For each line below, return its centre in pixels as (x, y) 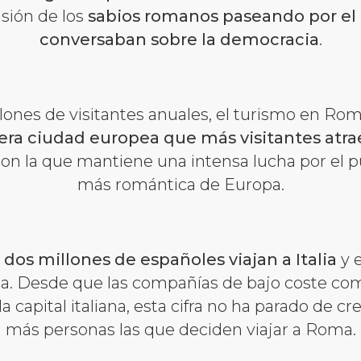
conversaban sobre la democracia (179, 39)
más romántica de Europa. (180, 184)
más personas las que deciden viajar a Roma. (180, 329)
